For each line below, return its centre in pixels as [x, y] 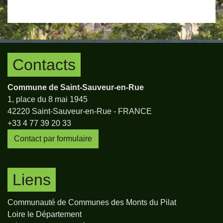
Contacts [44, 64]
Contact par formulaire [53, 138]
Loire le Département [45, 214]
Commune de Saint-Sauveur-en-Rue [76, 87]
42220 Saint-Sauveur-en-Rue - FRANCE [80, 111]
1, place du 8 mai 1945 [48, 99]
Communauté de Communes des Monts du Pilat [92, 202]
